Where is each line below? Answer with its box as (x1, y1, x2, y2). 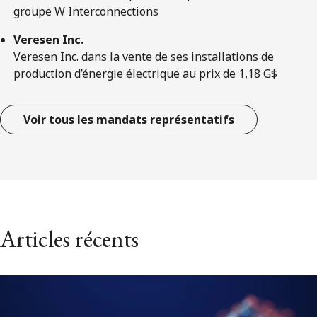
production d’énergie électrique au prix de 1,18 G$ (13, 65, 278, 81)
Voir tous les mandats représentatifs (23, 111, 234, 127)
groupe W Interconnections (13, 3, 159, 19)
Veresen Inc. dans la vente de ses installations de (13, 48, 275, 64)
